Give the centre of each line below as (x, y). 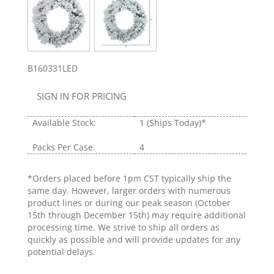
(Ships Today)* (176, 123)
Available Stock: (64, 123)
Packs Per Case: (64, 147)
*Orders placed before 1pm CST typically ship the (129, 179)
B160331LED (53, 68)
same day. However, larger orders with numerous (129, 191)
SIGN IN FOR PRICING (82, 96)
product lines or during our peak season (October (129, 203)
